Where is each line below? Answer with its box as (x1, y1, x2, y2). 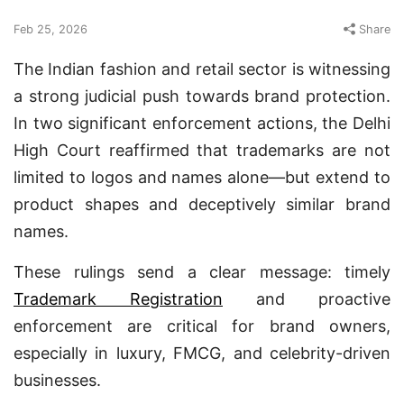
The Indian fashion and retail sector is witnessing (14, 60, 390, 78)
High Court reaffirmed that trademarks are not (14, 141, 390, 160)
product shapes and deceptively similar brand (14, 195, 390, 214)
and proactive (223, 289, 390, 308)
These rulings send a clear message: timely (14, 262, 390, 281)
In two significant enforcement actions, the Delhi (14, 114, 390, 133)
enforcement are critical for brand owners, (14, 317, 390, 335)
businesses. (14, 371, 101, 390)
